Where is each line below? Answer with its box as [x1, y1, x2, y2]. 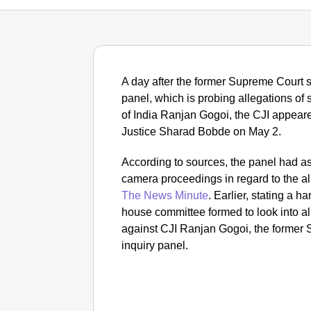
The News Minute [121, 190, 209, 201]
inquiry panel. [121, 239, 189, 251]
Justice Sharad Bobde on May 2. [121, 126, 282, 137]
